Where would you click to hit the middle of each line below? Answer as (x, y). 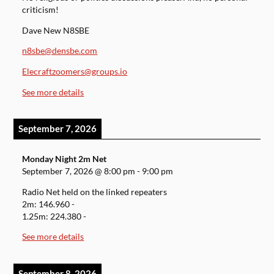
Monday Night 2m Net (65, 159)
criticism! (41, 10)
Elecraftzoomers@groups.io (75, 72)
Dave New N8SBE (56, 30)
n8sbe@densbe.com (60, 51)
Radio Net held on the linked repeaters (95, 192)
